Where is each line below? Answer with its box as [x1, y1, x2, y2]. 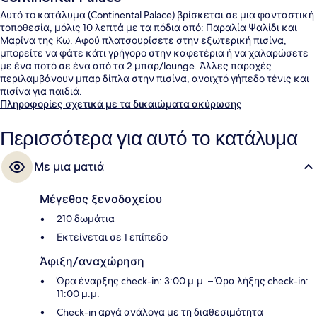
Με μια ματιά [34, 160, 104, 174]
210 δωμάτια [57, 212, 115, 226]
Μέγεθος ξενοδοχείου [40, 192, 162, 207]
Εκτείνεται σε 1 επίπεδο [57, 231, 168, 244]
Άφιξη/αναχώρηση [40, 255, 144, 269]
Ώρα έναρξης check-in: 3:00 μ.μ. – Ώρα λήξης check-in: [57, 275, 309, 288]
